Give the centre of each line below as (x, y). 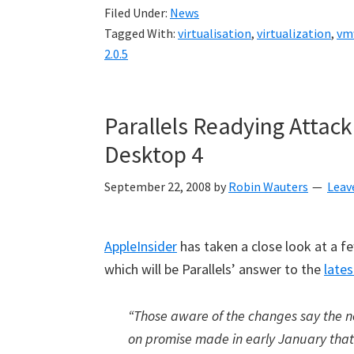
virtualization (294, 33)
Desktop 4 (154, 154)
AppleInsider (141, 246)
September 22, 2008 (158, 186)
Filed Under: (137, 13)
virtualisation (215, 33)
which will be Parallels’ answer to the (214, 269)
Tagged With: (141, 33)
